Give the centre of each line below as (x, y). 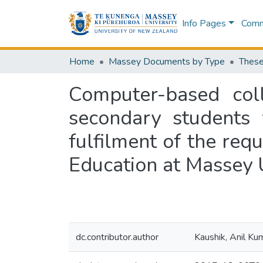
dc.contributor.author (117, 237)
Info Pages (204, 23)
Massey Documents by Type (167, 62)
